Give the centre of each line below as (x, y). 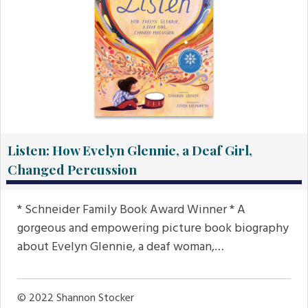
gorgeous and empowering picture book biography (153, 229)
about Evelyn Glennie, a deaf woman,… (121, 247)
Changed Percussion (72, 169)
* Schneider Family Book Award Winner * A (131, 210)
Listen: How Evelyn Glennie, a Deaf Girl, (130, 150)
